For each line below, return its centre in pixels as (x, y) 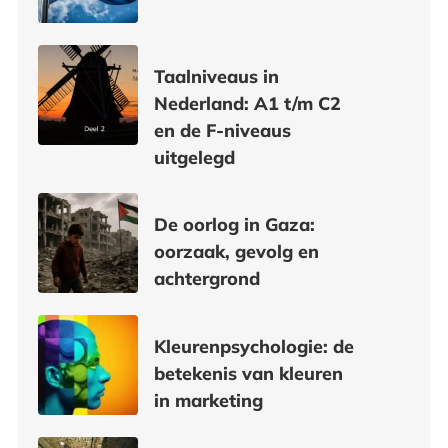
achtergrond (209, 278)
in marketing (208, 400)
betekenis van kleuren (248, 373)
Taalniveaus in (216, 76)
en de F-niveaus (222, 130)
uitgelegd (194, 157)
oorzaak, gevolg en (236, 251)
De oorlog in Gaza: (234, 224)
